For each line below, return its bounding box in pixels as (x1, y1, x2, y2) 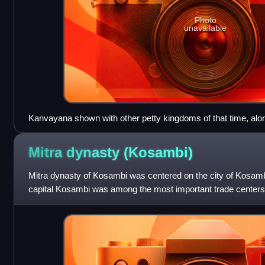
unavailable (184, 23, 227, 33)
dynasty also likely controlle (28, 197, 134, 208)
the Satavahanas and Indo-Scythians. (28, 126, 173, 137)
